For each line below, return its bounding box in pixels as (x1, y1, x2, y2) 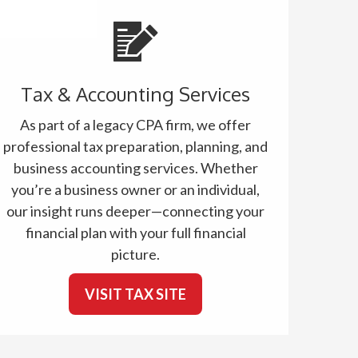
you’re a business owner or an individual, (11, 181, 261, 198)
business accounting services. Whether (13, 159, 258, 177)
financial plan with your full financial (25, 224, 246, 241)
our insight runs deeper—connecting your (6, 202, 265, 220)
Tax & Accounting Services (21, 82, 251, 106)
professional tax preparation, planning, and (3, 137, 268, 155)
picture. (111, 245, 161, 263)
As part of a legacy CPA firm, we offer (20, 116, 252, 133)
